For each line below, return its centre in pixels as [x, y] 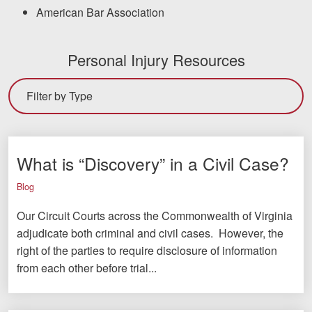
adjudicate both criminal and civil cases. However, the [150, 233]
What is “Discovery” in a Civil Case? [153, 164]
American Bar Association [100, 12]
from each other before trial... [87, 268]
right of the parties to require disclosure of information [147, 251]
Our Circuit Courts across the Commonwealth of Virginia [155, 216]
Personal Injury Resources [156, 59]
